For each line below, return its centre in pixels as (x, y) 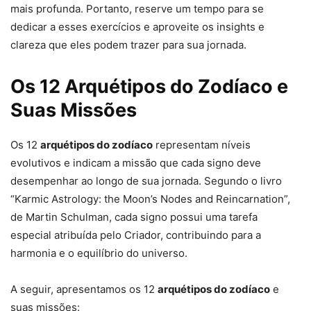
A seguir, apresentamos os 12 (84, 289)
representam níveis (202, 145)
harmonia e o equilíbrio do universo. (99, 253)
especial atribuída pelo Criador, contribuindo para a (136, 235)
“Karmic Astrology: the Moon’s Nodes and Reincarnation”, (150, 199)
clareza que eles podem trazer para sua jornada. (128, 45)
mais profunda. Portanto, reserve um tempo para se (137, 9)
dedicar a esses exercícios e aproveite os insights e (137, 27)
